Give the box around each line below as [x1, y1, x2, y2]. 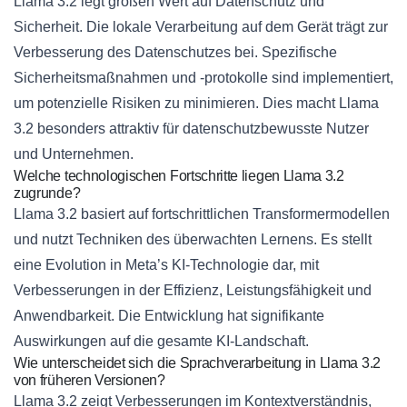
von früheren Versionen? [14, 372, 165, 389]
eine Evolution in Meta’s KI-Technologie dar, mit [14, 257, 319, 273]
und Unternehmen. [14, 146, 134, 163]
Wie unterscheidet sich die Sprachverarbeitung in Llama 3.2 [14, 355, 381, 372]
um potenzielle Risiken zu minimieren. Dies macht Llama [14, 95, 379, 112]
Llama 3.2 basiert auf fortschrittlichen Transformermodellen [14, 206, 390, 223]
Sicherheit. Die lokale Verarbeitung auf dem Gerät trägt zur [14, 19, 388, 35]
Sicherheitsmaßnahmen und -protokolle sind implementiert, [14, 70, 393, 86]
